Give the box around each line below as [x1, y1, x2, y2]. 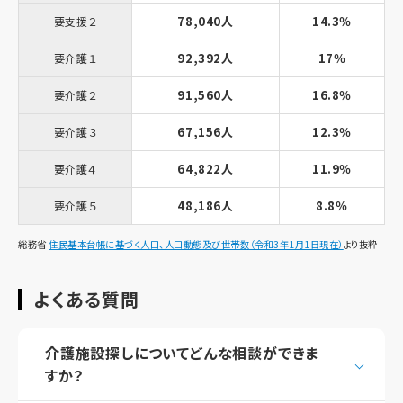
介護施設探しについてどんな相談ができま [45, 341, 319, 363]
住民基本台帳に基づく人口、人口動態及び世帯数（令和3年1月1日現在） [49, 237, 344, 251]
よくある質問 [34, 285, 139, 312]
